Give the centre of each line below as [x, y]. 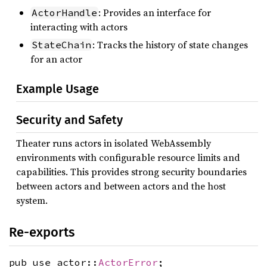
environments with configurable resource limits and [128, 157]
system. [32, 200]
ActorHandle [64, 12]
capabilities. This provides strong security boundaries [131, 171]
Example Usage [58, 89]
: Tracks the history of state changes [170, 45]
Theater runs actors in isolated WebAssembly [114, 143]
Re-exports [42, 232]
